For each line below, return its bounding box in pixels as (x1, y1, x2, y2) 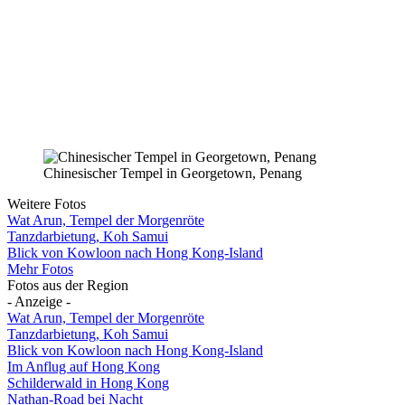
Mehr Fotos (7, 260, 73, 277)
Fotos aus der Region (7, 277, 128, 293)
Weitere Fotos (7, 195, 86, 212)
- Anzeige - (7, 293, 71, 309)
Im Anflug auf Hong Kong (7, 358, 160, 374)
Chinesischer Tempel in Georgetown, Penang (43, 165, 302, 181)
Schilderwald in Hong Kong (7, 374, 169, 391)
